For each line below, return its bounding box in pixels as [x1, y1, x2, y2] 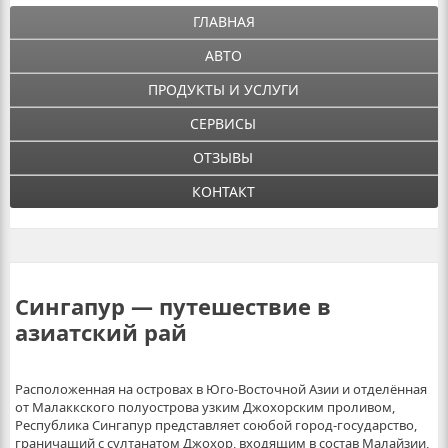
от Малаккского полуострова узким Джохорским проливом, [14, 398, 395, 416]
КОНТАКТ [191, 182, 255, 201]
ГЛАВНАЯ [192, 12, 255, 31]
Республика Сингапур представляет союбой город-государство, [14, 416, 417, 434]
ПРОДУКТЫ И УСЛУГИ [147, 80, 299, 99]
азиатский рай [14, 317, 187, 347]
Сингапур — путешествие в [14, 291, 331, 321]
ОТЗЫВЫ [193, 148, 254, 167]
